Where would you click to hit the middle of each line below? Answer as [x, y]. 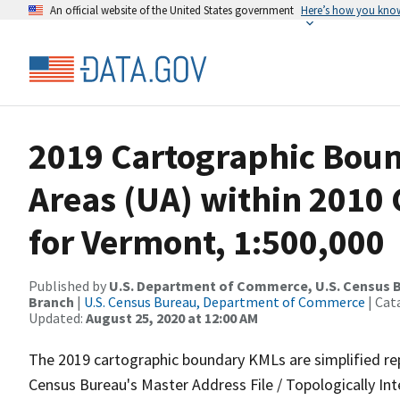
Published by [69, 286]
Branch [53, 302]
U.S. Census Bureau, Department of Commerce [225, 302]
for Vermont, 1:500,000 [207, 242]
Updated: [57, 318]
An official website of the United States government [172, 10]
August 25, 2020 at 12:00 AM [172, 318]
